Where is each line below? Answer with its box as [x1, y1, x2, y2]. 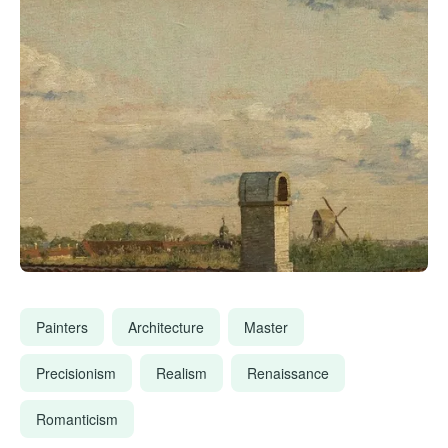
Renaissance [247, 362, 329, 383]
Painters [36, 316, 88, 337]
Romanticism [36, 408, 118, 429]
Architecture [128, 316, 204, 337]
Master [244, 316, 288, 337]
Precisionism [36, 362, 116, 383]
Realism [156, 362, 207, 383]
